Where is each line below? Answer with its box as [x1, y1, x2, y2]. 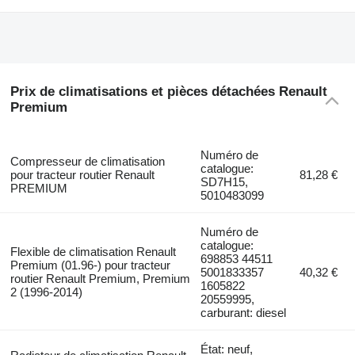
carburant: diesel [200, 305, 287, 319]
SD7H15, [200, 174, 249, 189]
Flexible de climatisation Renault [10, 244, 176, 258]
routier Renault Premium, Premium [10, 271, 190, 285]
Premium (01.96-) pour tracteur [10, 258, 170, 272]
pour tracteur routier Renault [10, 167, 155, 181]
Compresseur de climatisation [10, 154, 165, 168]
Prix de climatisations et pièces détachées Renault [10, 84, 327, 100]
